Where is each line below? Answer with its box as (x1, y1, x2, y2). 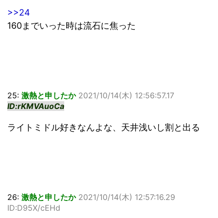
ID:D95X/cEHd (7, 203, 60, 213)
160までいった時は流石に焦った (7, 20, 136, 31)
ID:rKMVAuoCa (7, 101, 64, 111)
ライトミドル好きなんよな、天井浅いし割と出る (7, 122, 200, 133)
